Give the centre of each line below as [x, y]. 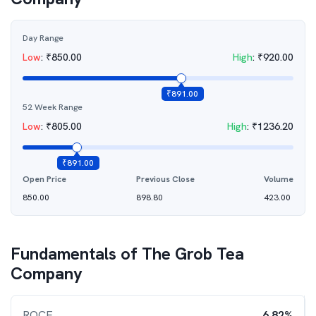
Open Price [44, 179]
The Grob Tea [193, 254]
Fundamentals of [76, 254]
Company [47, 273]
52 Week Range [53, 107]
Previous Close [165, 179]
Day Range [43, 38]
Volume [279, 179]
